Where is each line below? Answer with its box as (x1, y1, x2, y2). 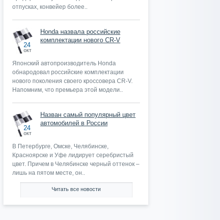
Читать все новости (52, 186, 101, 192)
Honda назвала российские (40, 28, 120, 35)
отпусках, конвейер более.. (12, 3, 87, 10)
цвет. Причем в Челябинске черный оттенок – (12, 161, 139, 167)
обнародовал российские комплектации (12, 69, 124, 76)
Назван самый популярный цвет (40, 111, 136, 118)
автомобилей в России (40, 119, 108, 127)
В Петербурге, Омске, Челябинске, (12, 143, 109, 150)
